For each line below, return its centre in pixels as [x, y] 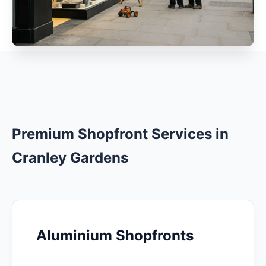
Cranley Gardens [70, 158]
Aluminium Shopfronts [115, 236]
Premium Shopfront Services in [120, 134]
